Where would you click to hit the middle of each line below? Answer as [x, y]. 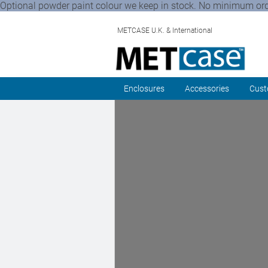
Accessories [207, 89]
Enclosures [144, 89]
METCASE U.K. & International [165, 31]
